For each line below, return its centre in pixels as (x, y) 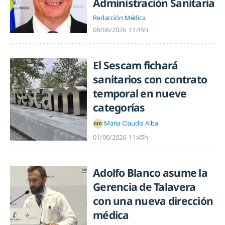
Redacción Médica (119, 17)
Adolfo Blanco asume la (150, 173)
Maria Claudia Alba (131, 123)
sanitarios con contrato (150, 79)
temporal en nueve (140, 93)
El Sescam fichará (136, 65)
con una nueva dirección (153, 201)
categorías (119, 107)
